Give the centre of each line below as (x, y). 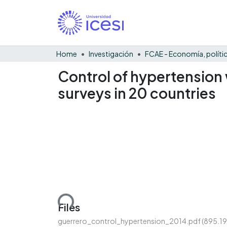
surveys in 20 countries (137, 93)
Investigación (111, 53)
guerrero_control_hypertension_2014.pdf (130, 221)
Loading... (56, 204)
